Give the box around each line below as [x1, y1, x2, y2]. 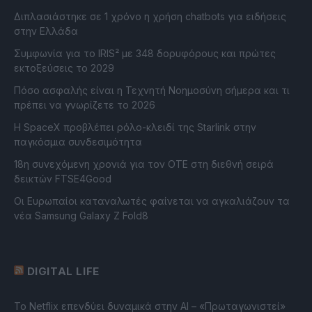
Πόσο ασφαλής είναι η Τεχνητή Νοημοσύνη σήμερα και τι [14, 84, 290, 97]
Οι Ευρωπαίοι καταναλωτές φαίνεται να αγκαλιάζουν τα [14, 195, 290, 208]
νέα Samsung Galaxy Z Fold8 [14, 210, 148, 222]
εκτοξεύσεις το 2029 [14, 62, 114, 75]
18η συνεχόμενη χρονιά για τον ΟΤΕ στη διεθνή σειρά [14, 158, 274, 171]
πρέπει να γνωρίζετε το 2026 [14, 99, 155, 111]
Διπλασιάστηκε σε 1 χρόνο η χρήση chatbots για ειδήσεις [14, 10, 286, 23]
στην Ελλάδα [14, 25, 78, 38]
